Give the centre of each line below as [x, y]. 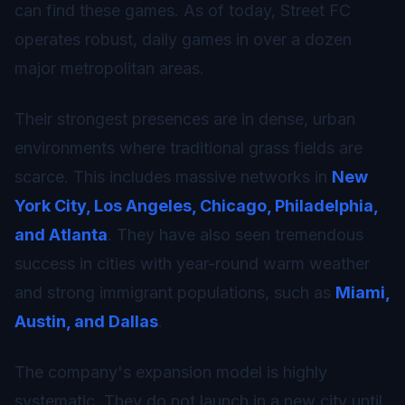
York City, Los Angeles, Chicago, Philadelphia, [196, 205]
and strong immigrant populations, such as [175, 292]
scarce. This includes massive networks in [173, 176]
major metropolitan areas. [109, 68]
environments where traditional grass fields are [188, 147]
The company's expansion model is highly [171, 372]
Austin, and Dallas [86, 321]
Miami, [363, 292]
